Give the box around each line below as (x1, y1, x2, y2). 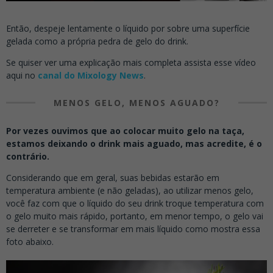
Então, (6, 22, 32, 34)
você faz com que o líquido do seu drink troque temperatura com (6, 197, 264, 209)
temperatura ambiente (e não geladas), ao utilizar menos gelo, (6, 184, 253, 196)
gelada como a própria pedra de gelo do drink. (6, 35, 188, 47)
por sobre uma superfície (149, 22, 250, 34)
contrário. (6, 150, 52, 162)
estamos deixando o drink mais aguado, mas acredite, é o (6, 137, 262, 149)
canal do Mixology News (38, 69, 144, 81)
